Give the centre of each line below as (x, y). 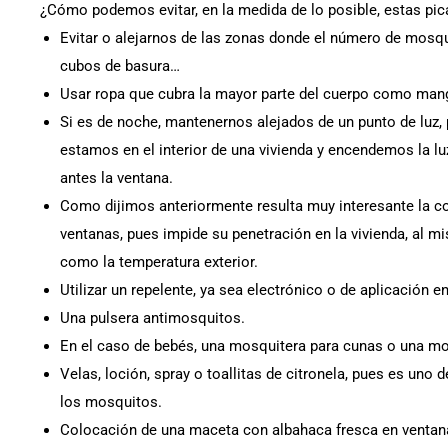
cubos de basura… (120, 66)
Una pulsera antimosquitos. (152, 318)
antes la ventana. (116, 178)
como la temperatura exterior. (159, 262)
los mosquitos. (111, 402)
